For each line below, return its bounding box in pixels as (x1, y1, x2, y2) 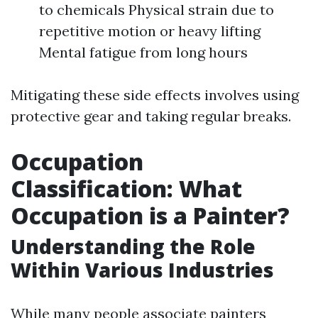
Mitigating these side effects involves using (11, 86, 299, 104)
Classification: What (11, 173, 242, 204)
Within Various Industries (11, 256, 274, 283)
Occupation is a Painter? (11, 200, 290, 231)
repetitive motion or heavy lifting (39, 22, 261, 40)
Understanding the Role (11, 233, 256, 260)
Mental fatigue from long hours (39, 43, 248, 61)
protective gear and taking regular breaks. (11, 107, 291, 125)
